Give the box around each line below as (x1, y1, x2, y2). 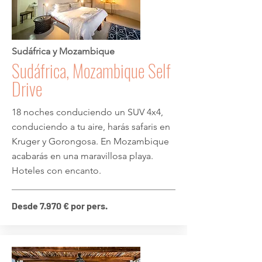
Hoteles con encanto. (12, 165, 101, 176)
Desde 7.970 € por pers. (12, 200, 108, 211)
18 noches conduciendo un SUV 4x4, (12, 106, 163, 118)
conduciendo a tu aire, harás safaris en (12, 121, 170, 132)
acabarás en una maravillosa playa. (12, 150, 153, 161)
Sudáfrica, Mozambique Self (12, 57, 171, 84)
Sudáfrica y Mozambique (12, 46, 115, 57)
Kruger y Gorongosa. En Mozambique (12, 136, 169, 147)
